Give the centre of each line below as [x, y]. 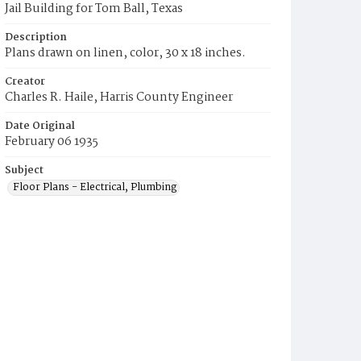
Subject [24, 170]
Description [36, 37]
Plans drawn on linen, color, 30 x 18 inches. [125, 53]
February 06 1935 [52, 142]
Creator [25, 82]
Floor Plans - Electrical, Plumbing [95, 187]
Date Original [40, 126]
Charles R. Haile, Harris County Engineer [119, 98]
